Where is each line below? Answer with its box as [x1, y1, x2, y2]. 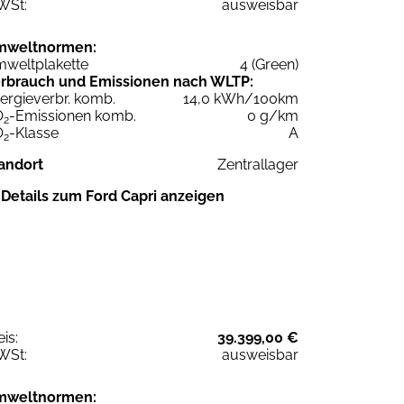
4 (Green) [240, 55, 298, 73]
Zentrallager [217, 155, 298, 173]
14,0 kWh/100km [183, 89, 298, 107]
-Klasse [9, 124, 59, 142]
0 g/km [247, 106, 298, 124]
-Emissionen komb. [9, 106, 136, 124]
